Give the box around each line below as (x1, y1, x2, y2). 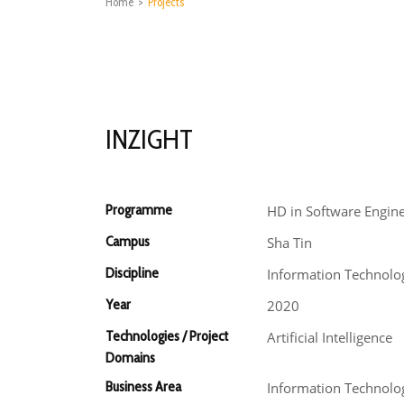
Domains (106, 349, 155, 366)
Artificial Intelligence (266, 328, 392, 346)
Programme (106, 201, 172, 218)
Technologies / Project (106, 327, 228, 344)
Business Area (106, 378, 181, 395)
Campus (106, 233, 150, 250)
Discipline (106, 264, 159, 281)
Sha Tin (266, 234, 312, 252)
